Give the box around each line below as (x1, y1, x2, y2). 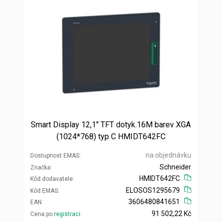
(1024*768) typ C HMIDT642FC (56, 131, 166, 141)
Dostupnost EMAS (30, 152, 79, 159)
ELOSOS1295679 (126, 186, 180, 194)
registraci (54, 210, 80, 218)
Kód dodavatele (30, 175, 73, 182)
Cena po (30, 210, 54, 218)
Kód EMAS (30, 187, 58, 194)
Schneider (160, 163, 191, 171)
